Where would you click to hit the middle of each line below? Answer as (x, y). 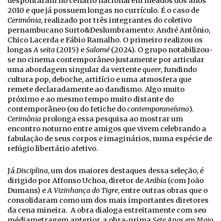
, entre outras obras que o (163, 191)
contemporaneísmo (158, 109)
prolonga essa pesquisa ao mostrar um (113, 119)
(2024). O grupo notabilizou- (162, 50)
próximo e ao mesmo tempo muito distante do (91, 99)
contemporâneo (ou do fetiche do (67, 109)
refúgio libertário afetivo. (53, 149)
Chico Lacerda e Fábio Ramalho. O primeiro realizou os (105, 40)
